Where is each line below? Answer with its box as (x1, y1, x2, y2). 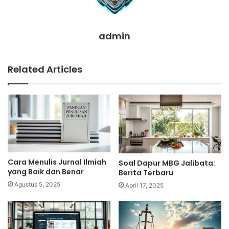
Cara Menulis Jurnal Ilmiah (8, 157, 106, 168)
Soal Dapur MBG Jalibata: (119, 157, 215, 168)
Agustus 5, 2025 (14, 180, 60, 189)
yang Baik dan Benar (8, 167, 84, 177)
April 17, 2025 (125, 181, 164, 189)
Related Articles (8, 62, 82, 76)
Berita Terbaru (119, 167, 173, 178)
